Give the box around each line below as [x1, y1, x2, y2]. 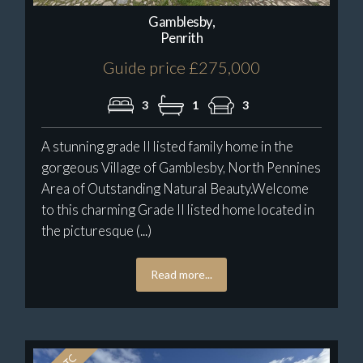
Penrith [160, 29, 203, 47]
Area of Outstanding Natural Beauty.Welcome [41, 180, 310, 198]
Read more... [151, 267, 212, 282]
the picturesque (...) [41, 222, 152, 240]
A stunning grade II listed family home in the [41, 138, 294, 156]
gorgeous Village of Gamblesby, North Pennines [41, 159, 322, 177]
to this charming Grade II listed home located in [41, 201, 315, 219]
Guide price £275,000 [103, 58, 260, 78]
